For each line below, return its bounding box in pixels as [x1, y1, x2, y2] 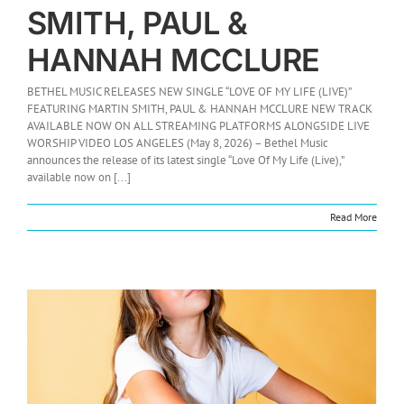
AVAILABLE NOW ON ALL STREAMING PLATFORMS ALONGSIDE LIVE [27, 117, 370, 133]
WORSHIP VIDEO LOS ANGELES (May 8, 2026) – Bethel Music [27, 134, 328, 151]
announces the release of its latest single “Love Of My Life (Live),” [27, 151, 344, 168]
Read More [330, 209, 377, 224]
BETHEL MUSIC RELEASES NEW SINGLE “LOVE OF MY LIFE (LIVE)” [27, 83, 351, 99]
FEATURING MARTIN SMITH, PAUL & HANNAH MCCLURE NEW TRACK [27, 100, 372, 116]
